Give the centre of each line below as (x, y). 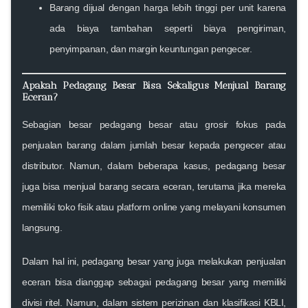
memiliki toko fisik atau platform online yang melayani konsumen (154, 207)
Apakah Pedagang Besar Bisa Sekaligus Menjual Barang (154, 85)
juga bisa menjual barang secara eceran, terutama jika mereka (154, 186)
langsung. (42, 227)
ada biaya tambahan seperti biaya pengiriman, (168, 28)
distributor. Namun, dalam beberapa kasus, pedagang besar (154, 165)
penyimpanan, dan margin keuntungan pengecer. (151, 48)
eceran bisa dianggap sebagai (89, 282)
